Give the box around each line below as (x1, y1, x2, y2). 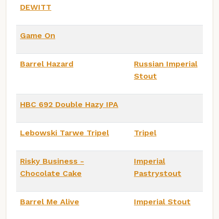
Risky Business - (20, 156, 84, 166)
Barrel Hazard (20, 59, 73, 68)
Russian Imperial (134, 59, 197, 68)
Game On (20, 30, 55, 40)
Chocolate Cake (20, 168, 82, 178)
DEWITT (20, 2, 51, 12)
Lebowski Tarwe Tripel (20, 128, 109, 137)
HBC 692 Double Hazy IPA (20, 99, 118, 109)
